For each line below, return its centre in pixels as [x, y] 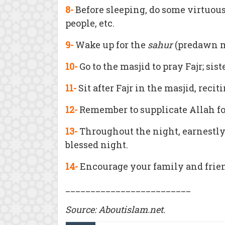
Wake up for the [111, 45]
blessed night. [97, 145]
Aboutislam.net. [132, 209]
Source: [82, 209]
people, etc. [90, 23]
